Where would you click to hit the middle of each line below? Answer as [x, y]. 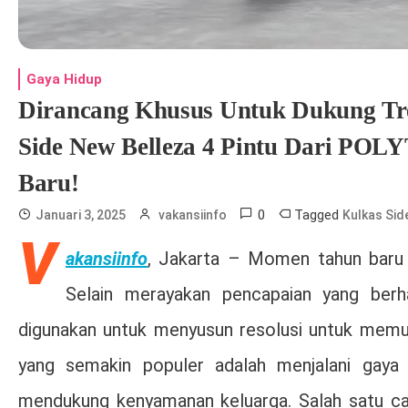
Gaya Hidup [64, 79]
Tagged [318, 214]
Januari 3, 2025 [81, 214]
